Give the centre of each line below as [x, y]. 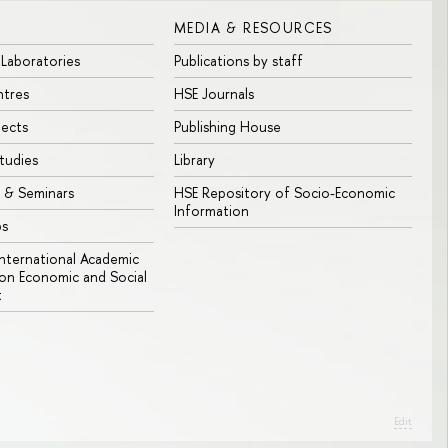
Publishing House [227, 127]
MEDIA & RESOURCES [253, 28]
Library [194, 160]
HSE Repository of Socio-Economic [284, 193]
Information [211, 211]
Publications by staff [238, 61]
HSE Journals [214, 94]
